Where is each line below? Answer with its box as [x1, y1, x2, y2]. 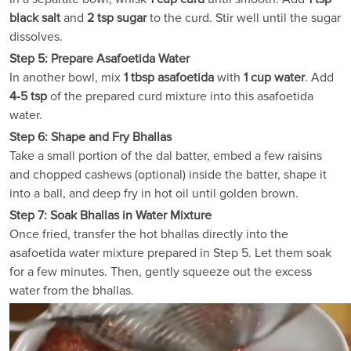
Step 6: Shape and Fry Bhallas [9, 128, 172, 145]
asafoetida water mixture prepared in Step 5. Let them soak [9, 244, 331, 261]
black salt [9, 9, 60, 26]
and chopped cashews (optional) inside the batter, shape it [9, 166, 327, 183]
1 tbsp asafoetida [124, 69, 214, 85]
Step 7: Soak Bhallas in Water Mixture [9, 207, 212, 223]
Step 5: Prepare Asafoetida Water [9, 50, 190, 67]
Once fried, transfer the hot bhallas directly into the [9, 226, 288, 242]
